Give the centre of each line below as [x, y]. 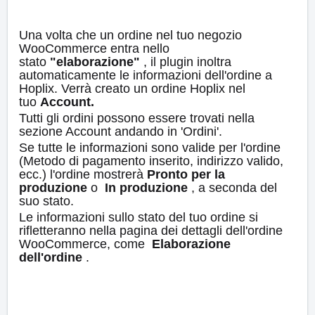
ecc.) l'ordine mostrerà [83, 175]
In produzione [146, 188]
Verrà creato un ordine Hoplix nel [153, 89]
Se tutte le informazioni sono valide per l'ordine [150, 148]
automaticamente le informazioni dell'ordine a [146, 76]
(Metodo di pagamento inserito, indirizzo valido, [151, 161]
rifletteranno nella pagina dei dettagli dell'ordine [151, 231]
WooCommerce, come [85, 244]
